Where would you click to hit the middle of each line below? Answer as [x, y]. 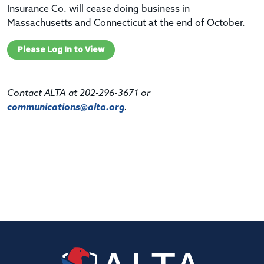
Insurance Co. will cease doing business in [98, 9]
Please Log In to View [61, 49]
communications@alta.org [66, 108]
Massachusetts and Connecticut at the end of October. [126, 23]
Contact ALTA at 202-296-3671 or [79, 93]
